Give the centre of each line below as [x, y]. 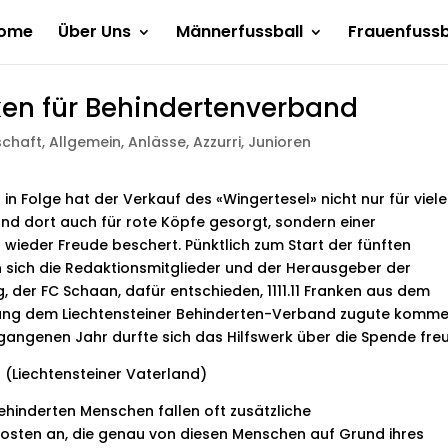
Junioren [280, 141]
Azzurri [217, 141]
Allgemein [85, 141]
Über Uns [94, 31]
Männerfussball [239, 31]
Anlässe [157, 141]
